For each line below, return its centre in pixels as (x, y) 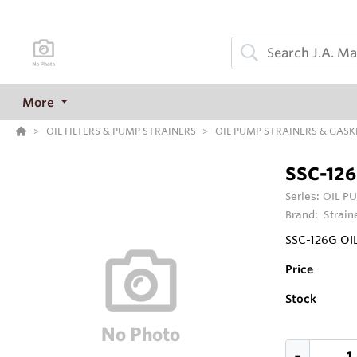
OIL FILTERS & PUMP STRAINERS (121, 131)
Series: (304, 196)
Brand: (303, 215)
